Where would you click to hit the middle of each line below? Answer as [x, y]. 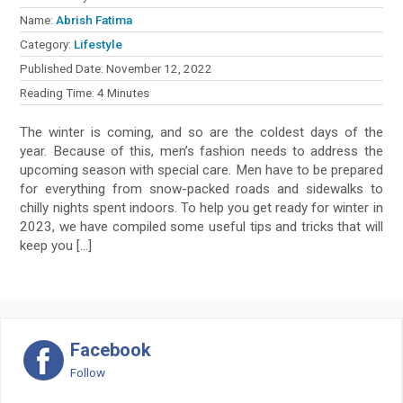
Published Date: [63, 69]
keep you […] [56, 246]
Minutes [129, 93]
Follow [88, 373]
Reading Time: [59, 93]
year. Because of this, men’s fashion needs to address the [201, 152]
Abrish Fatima [94, 20]
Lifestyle [99, 45]
